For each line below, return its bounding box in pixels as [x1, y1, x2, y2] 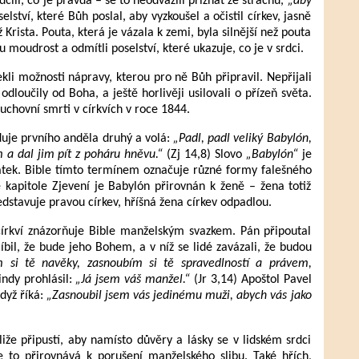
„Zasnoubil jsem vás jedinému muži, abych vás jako [46, 289, 312, 302]
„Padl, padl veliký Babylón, [173, 132, 312, 145]
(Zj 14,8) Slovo [163, 148, 246, 161]
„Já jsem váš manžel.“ [75, 273, 191, 286]
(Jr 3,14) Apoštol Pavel [190, 273, 312, 286]
